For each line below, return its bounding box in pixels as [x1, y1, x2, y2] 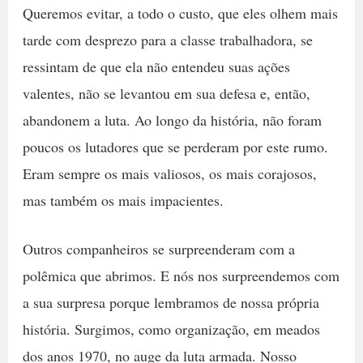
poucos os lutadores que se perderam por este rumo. [22, 136, 328, 156]
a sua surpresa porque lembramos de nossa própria [22, 292, 319, 312]
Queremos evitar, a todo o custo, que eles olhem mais [22, 2, 338, 23]
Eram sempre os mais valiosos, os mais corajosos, [22, 163, 317, 183]
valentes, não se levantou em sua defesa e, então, [22, 83, 310, 103]
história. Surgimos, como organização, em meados [22, 318, 320, 339]
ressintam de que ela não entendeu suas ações [22, 56, 290, 76]
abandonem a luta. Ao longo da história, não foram [22, 109, 322, 130]
